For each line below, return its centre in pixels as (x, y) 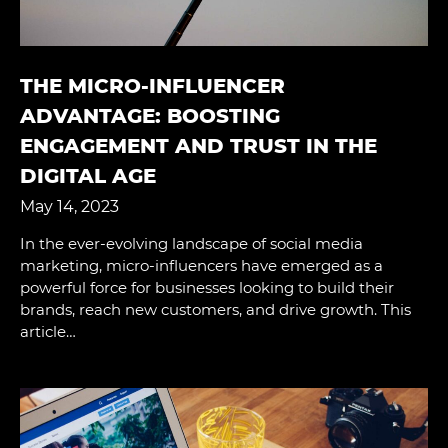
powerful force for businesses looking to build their (207, 287)
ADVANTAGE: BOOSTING (150, 115)
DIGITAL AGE (88, 175)
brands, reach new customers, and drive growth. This (215, 309)
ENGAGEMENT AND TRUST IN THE (198, 145)
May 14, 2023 (69, 206)
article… (48, 331)
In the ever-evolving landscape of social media (191, 243)
